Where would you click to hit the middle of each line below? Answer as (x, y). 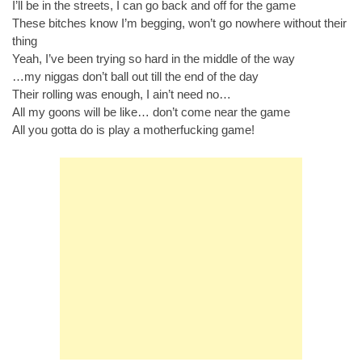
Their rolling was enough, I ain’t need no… (122, 94)
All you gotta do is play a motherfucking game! (133, 130)
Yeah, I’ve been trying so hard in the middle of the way (154, 59)
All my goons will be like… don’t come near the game (151, 112)
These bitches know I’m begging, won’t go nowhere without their (179, 23)
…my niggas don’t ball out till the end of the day (135, 76)
